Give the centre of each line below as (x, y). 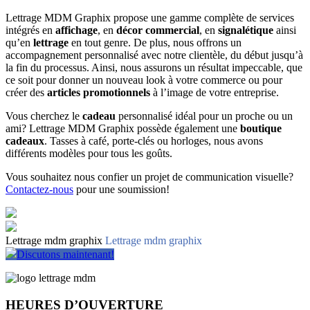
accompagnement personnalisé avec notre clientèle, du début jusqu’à (154, 55)
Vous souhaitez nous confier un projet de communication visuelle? (149, 177)
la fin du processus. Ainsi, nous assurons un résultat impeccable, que (154, 68)
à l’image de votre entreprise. (215, 93)
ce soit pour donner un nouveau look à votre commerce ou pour (144, 80)
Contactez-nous (39, 190)
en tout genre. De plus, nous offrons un (155, 43)
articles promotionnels (99, 93)
